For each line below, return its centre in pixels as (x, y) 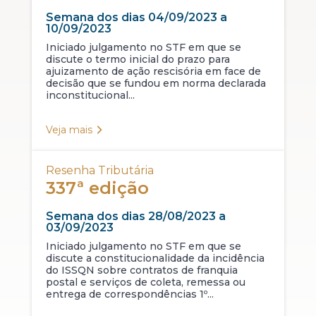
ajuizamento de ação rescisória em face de (153, 72)
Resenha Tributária (99, 171)
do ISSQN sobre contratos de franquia (141, 271)
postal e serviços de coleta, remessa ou (145, 282)
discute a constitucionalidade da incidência (155, 259)
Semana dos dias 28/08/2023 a (135, 217)
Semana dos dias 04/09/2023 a (136, 18)
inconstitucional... (90, 96)
